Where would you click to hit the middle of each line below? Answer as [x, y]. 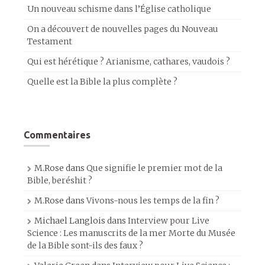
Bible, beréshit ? [60, 180]
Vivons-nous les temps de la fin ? [153, 201]
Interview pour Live [169, 221]
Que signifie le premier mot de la [154, 168]
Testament [50, 41]
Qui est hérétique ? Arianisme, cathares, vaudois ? [129, 62]
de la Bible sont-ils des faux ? [85, 245]
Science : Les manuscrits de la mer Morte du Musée [131, 233]
